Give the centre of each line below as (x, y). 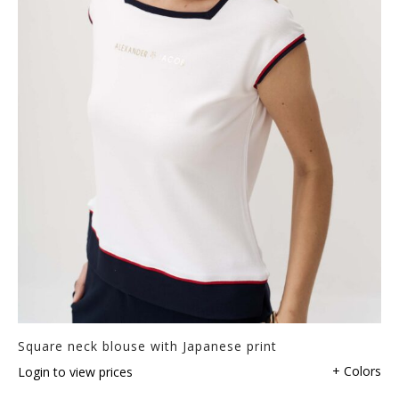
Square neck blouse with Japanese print (147, 346)
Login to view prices (75, 371)
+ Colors (357, 370)
